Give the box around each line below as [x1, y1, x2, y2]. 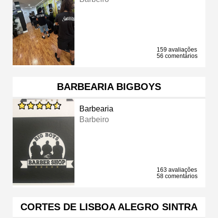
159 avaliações [157, 46, 197, 53]
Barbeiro [79, 115, 109, 124]
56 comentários [157, 52, 198, 59]
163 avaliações [157, 166, 197, 173]
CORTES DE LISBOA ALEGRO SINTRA [20, 201, 198, 212]
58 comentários [157, 172, 198, 180]
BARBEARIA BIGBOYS [57, 81, 161, 92]
